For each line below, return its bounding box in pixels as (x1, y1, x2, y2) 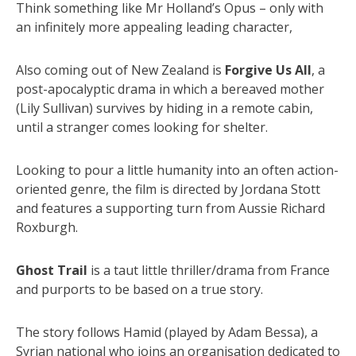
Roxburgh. (16, 218, 78, 236)
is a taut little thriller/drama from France (87, 261, 330, 279)
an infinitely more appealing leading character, (16, 17, 292, 36)
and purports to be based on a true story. (16, 280, 263, 298)
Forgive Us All (225, 60, 311, 79)
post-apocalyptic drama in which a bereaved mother (16, 79, 324, 98)
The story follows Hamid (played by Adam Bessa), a (16, 323, 318, 341)
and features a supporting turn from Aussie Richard (16, 199, 325, 217)
